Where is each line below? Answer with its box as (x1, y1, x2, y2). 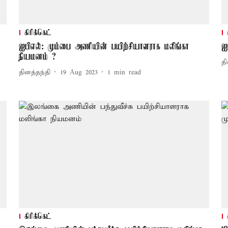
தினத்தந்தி (18, 68, 50, 77)
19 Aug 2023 (60, 68, 98, 77)
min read (113, 68, 141, 77)
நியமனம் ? (18, 52, 56, 63)
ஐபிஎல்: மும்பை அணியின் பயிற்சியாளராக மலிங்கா (18, 42, 189, 52)
